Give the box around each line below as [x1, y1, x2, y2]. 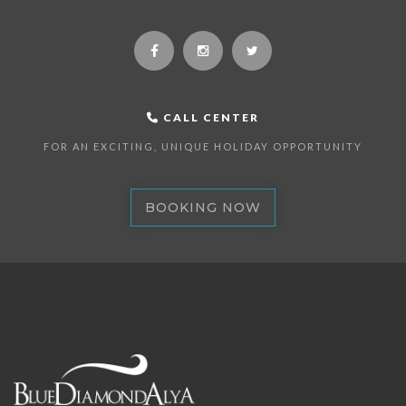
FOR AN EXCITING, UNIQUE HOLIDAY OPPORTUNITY [43, 140, 362, 153]
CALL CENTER [159, 111, 259, 125]
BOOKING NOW [145, 199, 261, 217]
